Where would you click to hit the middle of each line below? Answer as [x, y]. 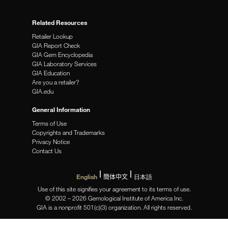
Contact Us [47, 150]
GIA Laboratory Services [64, 63]
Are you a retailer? [55, 82]
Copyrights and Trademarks [68, 132]
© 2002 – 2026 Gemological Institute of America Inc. [114, 198]
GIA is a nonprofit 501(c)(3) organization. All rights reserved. [114, 207]
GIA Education [51, 73]
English [87, 177]
